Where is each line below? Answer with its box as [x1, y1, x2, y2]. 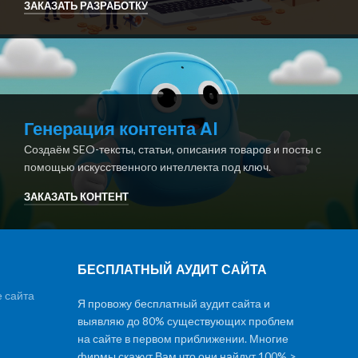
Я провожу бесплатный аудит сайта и [77, 296, 270, 311]
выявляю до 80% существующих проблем [77, 314, 294, 328]
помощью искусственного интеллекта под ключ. [23, 159, 271, 173]
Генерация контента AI [23, 116, 218, 141]
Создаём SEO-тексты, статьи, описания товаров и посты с [23, 141, 321, 156]
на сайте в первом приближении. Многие [77, 332, 288, 346]
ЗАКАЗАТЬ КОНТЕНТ [23, 190, 129, 204]
